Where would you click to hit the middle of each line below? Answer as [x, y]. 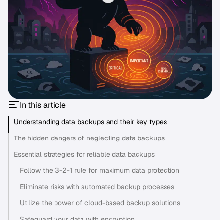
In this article [43, 105]
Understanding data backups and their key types [90, 122]
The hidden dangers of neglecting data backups [89, 138]
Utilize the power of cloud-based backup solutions [100, 203]
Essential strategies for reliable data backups [84, 154]
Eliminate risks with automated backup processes [97, 187]
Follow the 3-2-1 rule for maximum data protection [99, 171]
